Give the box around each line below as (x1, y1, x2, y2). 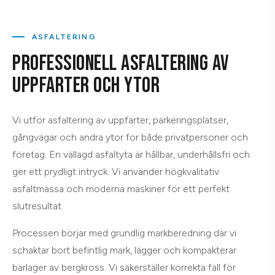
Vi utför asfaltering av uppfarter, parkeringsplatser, (12, 114, 228, 126)
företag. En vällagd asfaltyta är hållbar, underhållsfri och (12, 149, 250, 161)
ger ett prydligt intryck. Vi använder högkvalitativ (12, 166, 219, 178)
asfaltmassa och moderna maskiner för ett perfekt (12, 183, 230, 195)
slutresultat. (12, 200, 63, 212)
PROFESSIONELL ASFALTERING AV (12, 50, 229, 77)
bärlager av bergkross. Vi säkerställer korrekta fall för (12, 261, 236, 274)
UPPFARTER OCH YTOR (12, 72, 160, 99)
